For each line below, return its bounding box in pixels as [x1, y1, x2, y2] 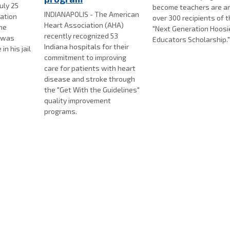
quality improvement [44, 96, 111, 105]
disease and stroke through [44, 74, 136, 84]
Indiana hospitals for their [44, 42, 129, 51]
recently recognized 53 [44, 31, 119, 41]
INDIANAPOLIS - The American [44, 10, 140, 19]
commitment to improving [44, 53, 127, 62]
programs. [44, 107, 78, 116]
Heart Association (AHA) [44, 21, 124, 30]
